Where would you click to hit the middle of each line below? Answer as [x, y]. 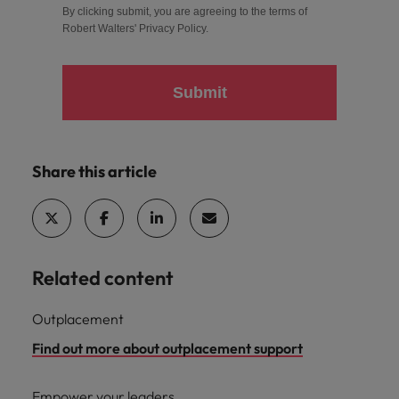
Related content [103, 278]
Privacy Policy [172, 29]
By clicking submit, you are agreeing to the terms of [185, 12]
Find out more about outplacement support [167, 349]
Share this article [94, 172]
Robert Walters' [101, 29]
